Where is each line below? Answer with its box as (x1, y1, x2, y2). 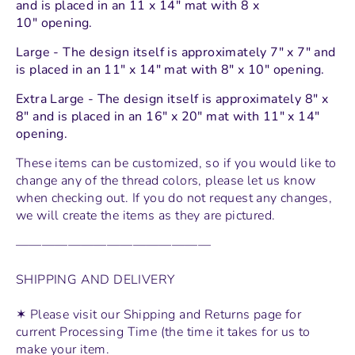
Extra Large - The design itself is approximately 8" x (16, 90, 329, 108)
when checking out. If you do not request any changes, (16, 189, 333, 207)
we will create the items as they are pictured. (16, 206, 276, 224)
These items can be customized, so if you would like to (16, 154, 337, 172)
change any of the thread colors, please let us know (16, 171, 316, 189)
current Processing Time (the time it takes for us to (16, 323, 311, 341)
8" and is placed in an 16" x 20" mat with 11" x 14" (16, 107, 320, 125)
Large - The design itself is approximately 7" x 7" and (16, 43, 336, 61)
